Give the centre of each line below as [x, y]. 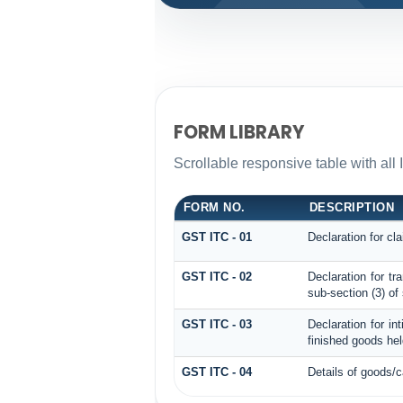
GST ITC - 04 [216, 372]
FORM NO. [214, 207]
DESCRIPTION [352, 207]
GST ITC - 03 [216, 324]
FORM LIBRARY [239, 133]
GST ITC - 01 [216, 237]
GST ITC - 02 [216, 276]
